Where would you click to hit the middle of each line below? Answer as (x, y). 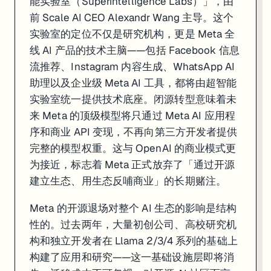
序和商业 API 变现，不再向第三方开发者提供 (134, 132)
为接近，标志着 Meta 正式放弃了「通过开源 (132, 164)
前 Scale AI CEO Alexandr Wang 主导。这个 (132, 17)
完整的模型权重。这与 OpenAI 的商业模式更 (133, 148)
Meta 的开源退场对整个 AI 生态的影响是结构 (133, 208)
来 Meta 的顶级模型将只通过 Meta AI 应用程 (132, 115)
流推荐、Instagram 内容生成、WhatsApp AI (132, 66)
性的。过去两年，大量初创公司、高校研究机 (133, 224)
